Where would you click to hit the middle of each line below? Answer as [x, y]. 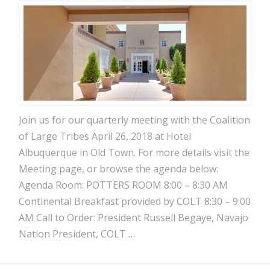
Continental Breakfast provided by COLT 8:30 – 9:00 [135, 202]
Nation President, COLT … [77, 234]
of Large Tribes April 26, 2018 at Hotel [105, 137]
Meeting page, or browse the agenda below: [119, 169]
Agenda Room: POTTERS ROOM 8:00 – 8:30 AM [124, 185]
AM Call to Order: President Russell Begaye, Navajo [134, 218]
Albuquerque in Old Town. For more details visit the [134, 153]
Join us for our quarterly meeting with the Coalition [135, 120]
